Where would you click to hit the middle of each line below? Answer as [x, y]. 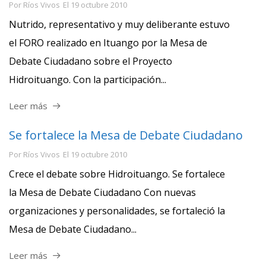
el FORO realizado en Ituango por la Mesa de [108, 42]
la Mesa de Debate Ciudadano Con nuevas [102, 192]
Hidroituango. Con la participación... [88, 79]
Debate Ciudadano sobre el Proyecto [91, 61]
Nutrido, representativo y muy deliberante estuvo [119, 24]
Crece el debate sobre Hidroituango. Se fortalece [117, 174]
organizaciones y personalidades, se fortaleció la [117, 210]
